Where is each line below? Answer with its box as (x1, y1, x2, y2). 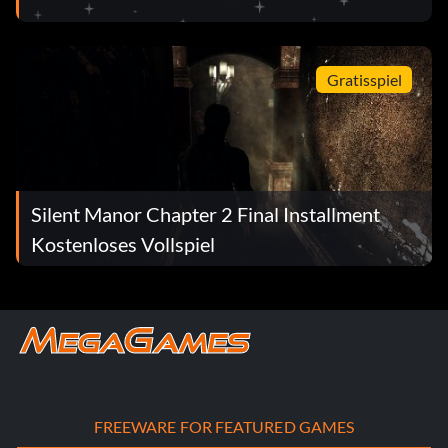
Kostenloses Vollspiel (31, 231, 215, 256)
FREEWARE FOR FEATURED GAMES (93, 417, 355, 437)
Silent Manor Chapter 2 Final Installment (31, 201, 380, 226)
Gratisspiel (326, 69, 402, 89)
